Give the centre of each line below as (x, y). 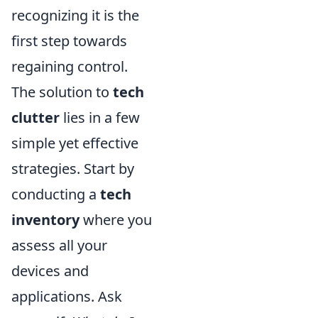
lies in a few (100, 117)
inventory (45, 220)
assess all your (59, 245)
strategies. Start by (73, 169)
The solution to (62, 92)
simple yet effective (75, 143)
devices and (50, 271)
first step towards (69, 41)
